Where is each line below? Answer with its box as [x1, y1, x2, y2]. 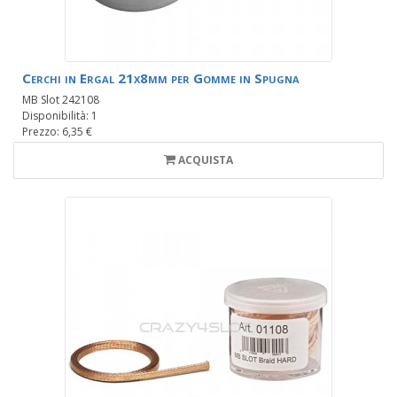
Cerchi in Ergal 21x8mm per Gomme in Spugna [22, 69, 300, 88]
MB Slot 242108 [22, 92, 99, 108]
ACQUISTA [178, 152, 233, 168]
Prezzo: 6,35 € [22, 124, 92, 140]
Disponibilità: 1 [22, 108, 97, 124]
